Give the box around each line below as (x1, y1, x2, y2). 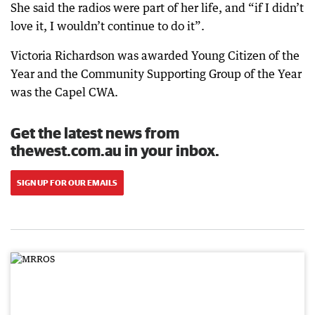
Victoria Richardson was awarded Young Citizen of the (11, 48, 300, 63)
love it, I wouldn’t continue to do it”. (11, 18, 205, 33)
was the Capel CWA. (11, 84, 118, 99)
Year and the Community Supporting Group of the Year (11, 66, 302, 81)
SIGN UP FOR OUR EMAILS (17, 177, 117, 187)
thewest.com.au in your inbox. (11, 141, 219, 159)
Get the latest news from (11, 123, 179, 141)
